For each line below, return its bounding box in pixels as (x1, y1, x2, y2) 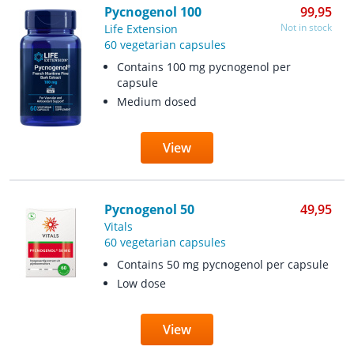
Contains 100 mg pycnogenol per (116, 59, 291, 74)
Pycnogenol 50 (104, 201, 194, 218)
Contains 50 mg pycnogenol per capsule (116, 257, 329, 272)
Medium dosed (116, 94, 197, 109)
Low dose (116, 276, 166, 291)
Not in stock (281, 21, 332, 34)
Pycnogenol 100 (104, 3, 201, 21)
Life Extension (104, 21, 178, 36)
